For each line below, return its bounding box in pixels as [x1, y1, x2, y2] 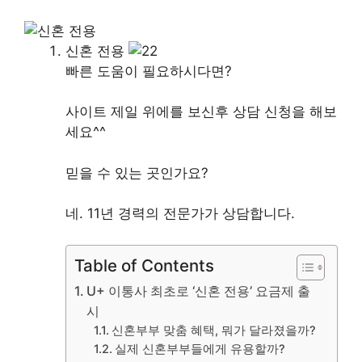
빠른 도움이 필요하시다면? [65, 62, 232, 79]
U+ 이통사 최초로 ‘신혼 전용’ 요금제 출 [86, 282, 311, 299]
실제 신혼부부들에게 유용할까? [115, 341, 286, 356]
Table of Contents [74, 255, 214, 276]
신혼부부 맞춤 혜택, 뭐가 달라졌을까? [112, 322, 317, 338]
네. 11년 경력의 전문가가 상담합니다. [65, 205, 295, 222]
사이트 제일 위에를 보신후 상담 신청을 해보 [65, 103, 337, 120]
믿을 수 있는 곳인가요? [65, 164, 208, 181]
